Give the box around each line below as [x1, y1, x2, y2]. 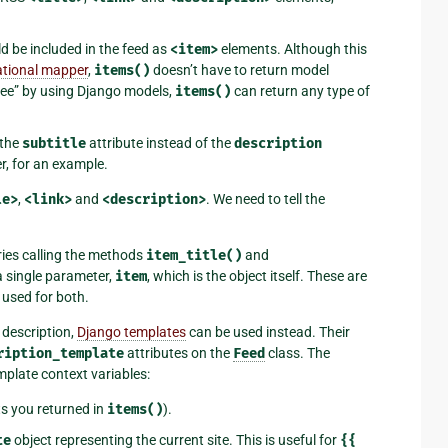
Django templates [77, 323, 186, 340]
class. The [265, 344, 330, 361]
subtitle [22, 134, 86, 152]
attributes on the [124, 344, 233, 361]
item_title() [146, 246, 242, 264]
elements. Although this [218, 40, 367, 57]
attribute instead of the [86, 134, 234, 151]
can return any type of [231, 82, 370, 99]
